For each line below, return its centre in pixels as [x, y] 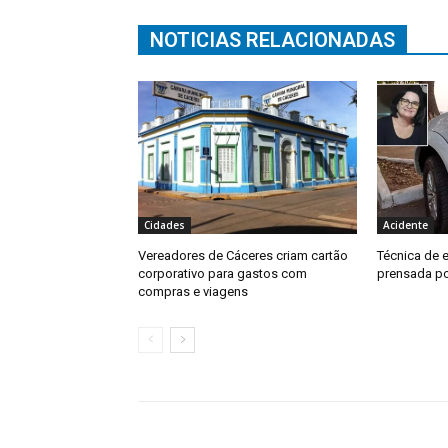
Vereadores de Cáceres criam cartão [243, 255]
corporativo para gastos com [222, 273]
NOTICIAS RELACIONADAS [272, 39]
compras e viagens [193, 291]
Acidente [405, 225]
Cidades [164, 225]
